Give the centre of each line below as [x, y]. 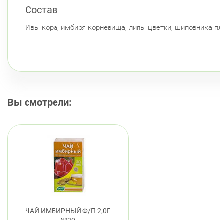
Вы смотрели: [40, 102]
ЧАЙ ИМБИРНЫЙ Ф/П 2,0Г [68, 211]
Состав [41, 10]
